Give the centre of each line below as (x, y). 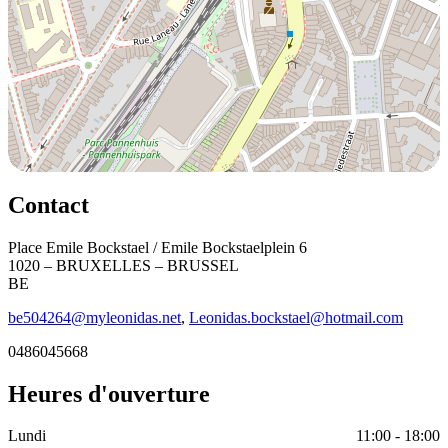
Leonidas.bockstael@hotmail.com (296, 317)
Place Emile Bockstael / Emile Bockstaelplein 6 (157, 247)
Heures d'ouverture (109, 393)
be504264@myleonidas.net (94, 317)
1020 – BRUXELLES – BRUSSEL (123, 265)
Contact (48, 204)
